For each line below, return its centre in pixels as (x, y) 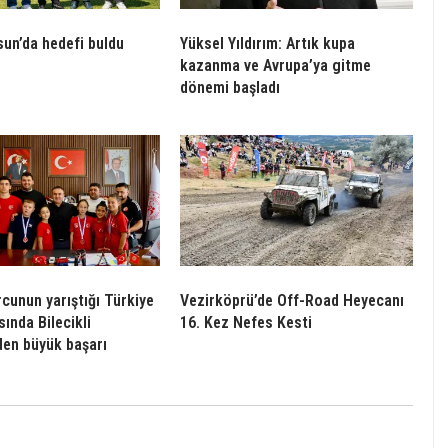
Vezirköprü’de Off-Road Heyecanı (292, 300)
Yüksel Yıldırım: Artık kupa (267, 43)
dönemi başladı (230, 87)
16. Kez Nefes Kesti (246, 322)
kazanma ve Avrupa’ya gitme (275, 65)
